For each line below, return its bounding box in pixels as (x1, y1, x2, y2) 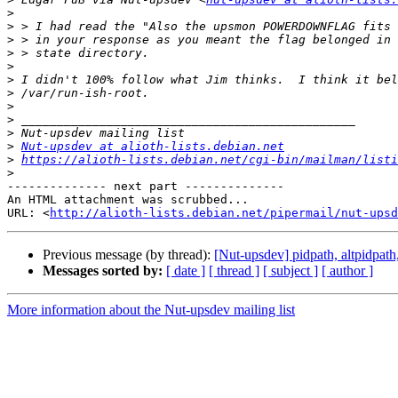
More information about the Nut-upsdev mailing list (7, 302, 295, 318)
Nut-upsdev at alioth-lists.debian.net (21, 139, 284, 154)
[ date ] (166, 263, 205, 279)
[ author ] (322, 263, 373, 279)
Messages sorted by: (43, 263, 163, 279)
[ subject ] (263, 263, 318, 279)
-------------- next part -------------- (7, 179, 284, 194)
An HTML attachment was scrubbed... (7, 193, 249, 207)
